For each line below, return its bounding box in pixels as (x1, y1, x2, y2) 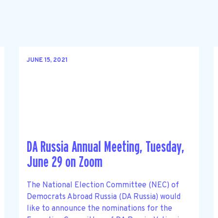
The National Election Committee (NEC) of (26, 180, 179, 190)
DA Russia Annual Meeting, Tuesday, (26, 140, 184, 155)
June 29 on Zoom (26, 155, 103, 170)
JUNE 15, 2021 (26, 56, 68, 65)
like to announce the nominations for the (26, 203, 172, 214)
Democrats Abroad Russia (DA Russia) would (26, 192, 181, 202)
